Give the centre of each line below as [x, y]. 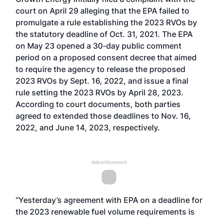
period [27, 57]
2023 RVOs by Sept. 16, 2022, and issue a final [102, 81]
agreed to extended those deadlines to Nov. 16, [103, 116]
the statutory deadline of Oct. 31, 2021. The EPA [104, 34]
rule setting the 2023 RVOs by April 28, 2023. [100, 92]
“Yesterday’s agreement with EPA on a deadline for [109, 200]
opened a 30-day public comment [119, 46]
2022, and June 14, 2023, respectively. [90, 127]
